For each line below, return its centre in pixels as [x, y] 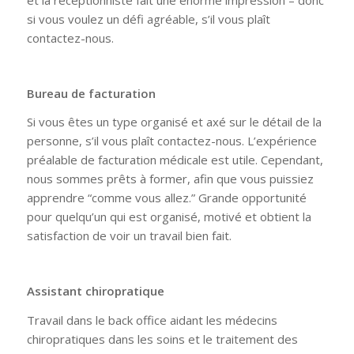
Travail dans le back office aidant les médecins [152, 320]
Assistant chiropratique [95, 290]
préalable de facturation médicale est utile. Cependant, [175, 160]
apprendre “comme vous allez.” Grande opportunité [166, 198]
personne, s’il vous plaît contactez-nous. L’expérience [171, 141]
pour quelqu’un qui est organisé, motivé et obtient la [169, 217]
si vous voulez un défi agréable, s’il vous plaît [148, 19]
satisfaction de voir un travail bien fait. [129, 236]
